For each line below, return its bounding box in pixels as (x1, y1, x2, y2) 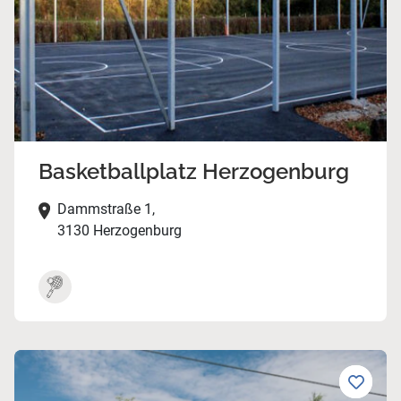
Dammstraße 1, (56, 200, 155, 218)
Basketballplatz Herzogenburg (38, 158, 349, 185)
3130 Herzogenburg (56, 222, 182, 240)
